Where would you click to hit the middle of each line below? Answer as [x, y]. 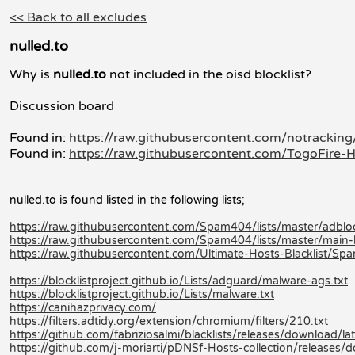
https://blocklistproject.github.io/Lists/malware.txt [142, 294]
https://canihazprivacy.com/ [83, 307]
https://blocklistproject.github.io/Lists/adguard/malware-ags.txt [179, 281]
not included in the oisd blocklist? [209, 74]
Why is [31, 74]
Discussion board [62, 106]
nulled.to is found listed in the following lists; [127, 200]
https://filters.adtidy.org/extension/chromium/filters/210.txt [169, 321]
